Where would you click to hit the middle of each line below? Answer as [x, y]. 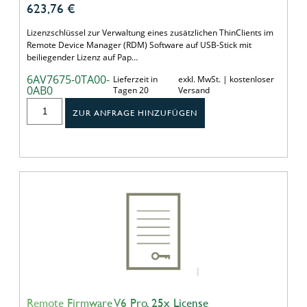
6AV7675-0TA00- [68, 79]
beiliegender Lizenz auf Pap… [82, 57]
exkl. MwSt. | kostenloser [226, 79]
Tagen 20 [131, 90]
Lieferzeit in [135, 79]
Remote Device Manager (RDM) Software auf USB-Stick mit [139, 45]
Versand [194, 90]
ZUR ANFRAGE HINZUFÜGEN [135, 113]
